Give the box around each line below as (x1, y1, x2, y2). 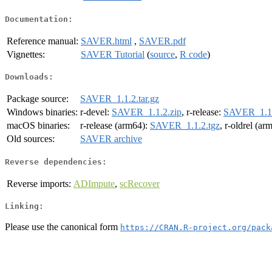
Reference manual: (7, 35, 78, 46)
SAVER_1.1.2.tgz (150, 120, 220, 131)
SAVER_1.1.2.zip (112, 107, 182, 118)
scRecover (120, 178, 160, 189)
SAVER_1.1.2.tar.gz (80, 93, 159, 104)
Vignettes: (7, 49, 45, 59)
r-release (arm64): (80, 120, 150, 131)
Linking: (5, 202, 44, 211)
